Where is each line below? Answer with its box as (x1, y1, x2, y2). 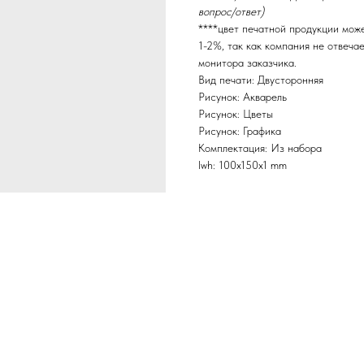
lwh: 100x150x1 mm (198, 158, 287, 172)
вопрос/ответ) (198, 5, 264, 19)
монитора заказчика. (198, 56, 297, 70)
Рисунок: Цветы (198, 107, 273, 121)
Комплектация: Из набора (198, 141, 322, 155)
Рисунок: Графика (198, 124, 281, 138)
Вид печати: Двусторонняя (198, 73, 323, 87)
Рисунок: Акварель (198, 90, 287, 104)
